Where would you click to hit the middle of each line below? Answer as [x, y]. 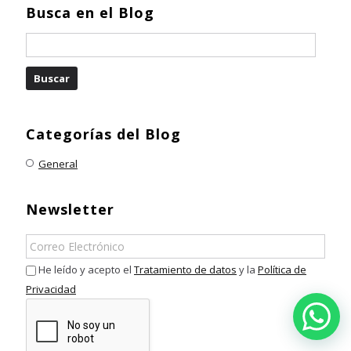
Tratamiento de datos [185, 269]
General [58, 163]
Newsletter [70, 209]
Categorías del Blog [103, 134]
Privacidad [51, 289]
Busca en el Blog [90, 12]
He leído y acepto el [86, 269]
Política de [282, 269]
